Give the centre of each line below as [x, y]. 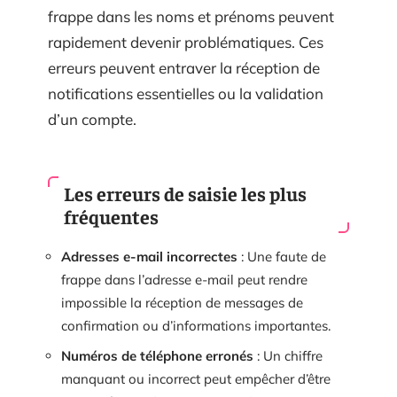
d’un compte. [92, 119]
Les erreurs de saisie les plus [185, 193]
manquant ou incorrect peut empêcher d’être [196, 378]
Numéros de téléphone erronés [157, 355]
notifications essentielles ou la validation [186, 93]
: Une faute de [282, 257]
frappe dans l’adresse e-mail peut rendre [184, 280]
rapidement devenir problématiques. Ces [186, 42]
